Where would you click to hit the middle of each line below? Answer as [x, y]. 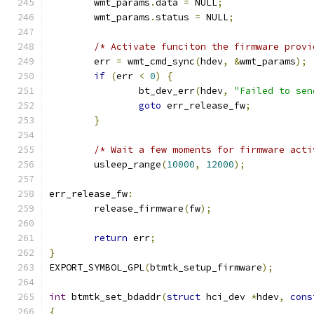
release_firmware [139, 209]
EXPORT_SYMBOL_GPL [97, 267]
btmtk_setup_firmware [206, 267]
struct [184, 297]
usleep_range [128, 164]
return [111, 238]
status [175, 17]
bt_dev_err [167, 91]
